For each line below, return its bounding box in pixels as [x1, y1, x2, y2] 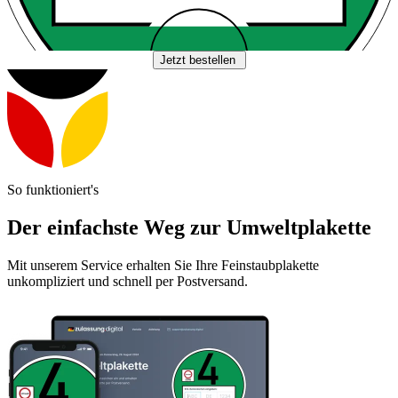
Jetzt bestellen [159, 53, 239, 68]
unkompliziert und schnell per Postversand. [7, 273, 248, 289]
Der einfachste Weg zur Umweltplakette [7, 215, 371, 239]
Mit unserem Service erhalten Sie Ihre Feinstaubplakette [7, 257, 319, 273]
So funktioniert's [7, 181, 99, 197]
